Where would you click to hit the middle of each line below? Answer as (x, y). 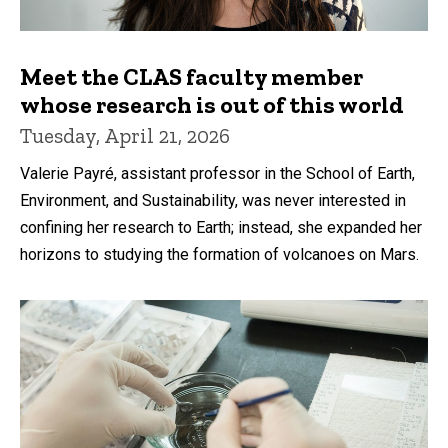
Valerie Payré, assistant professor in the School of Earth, (217, 174)
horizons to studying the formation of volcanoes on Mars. (219, 255)
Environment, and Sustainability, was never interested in (213, 201)
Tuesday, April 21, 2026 (125, 136)
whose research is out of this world (212, 105)
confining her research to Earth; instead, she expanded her (221, 228)
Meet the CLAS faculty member (191, 77)
